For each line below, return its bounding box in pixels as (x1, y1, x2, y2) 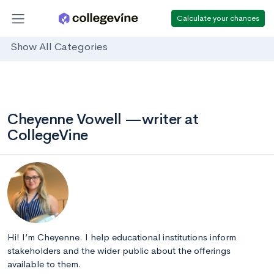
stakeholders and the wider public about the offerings (7, 245, 231, 256)
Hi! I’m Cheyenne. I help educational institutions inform (7, 231, 236, 243)
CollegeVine (7, 126, 88, 144)
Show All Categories (10, 40, 108, 54)
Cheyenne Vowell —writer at (7, 110, 199, 128)
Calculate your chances (177, 12, 259, 23)
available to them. (7, 258, 81, 270)
